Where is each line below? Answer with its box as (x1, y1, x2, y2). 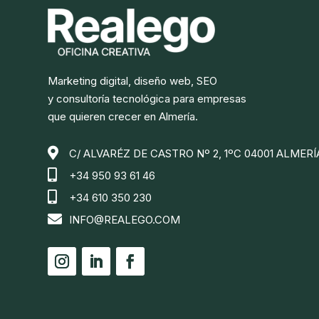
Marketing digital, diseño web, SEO (48, 73, 218, 88)
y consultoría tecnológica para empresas (48, 91, 247, 105)
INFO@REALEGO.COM (69, 212, 181, 226)
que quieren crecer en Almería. (48, 109, 199, 123)
